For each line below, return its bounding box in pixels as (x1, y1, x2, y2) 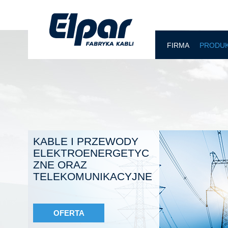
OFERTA (53, 209, 84, 217)
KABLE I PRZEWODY (33, 135, 138, 147)
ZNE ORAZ (33, 159, 87, 170)
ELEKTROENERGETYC (33, 147, 149, 159)
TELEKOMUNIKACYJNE (33, 170, 152, 182)
